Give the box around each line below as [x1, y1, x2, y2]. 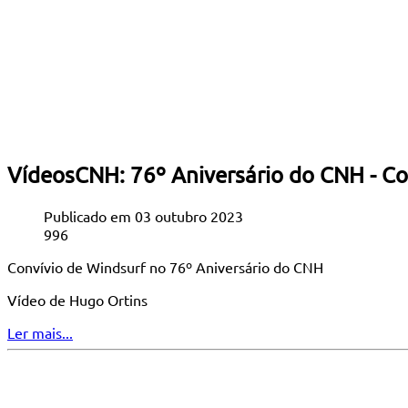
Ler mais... [7, 322, 73, 342]
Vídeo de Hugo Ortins [7, 290, 148, 309]
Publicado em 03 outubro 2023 [44, 206, 243, 225]
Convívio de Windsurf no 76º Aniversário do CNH [7, 257, 323, 276]
